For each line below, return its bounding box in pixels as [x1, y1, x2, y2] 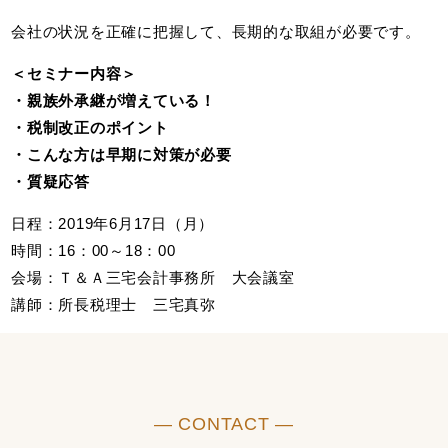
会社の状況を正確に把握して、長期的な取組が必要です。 [11, 22, 421, 40]
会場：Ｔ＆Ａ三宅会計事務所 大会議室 [11, 268, 295, 286]
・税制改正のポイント [11, 118, 169, 136]
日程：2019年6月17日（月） [11, 214, 215, 232]
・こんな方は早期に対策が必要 [11, 145, 232, 163]
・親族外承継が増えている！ [11, 91, 216, 109]
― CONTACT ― [153, 413, 295, 434]
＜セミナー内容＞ [11, 64, 138, 82]
